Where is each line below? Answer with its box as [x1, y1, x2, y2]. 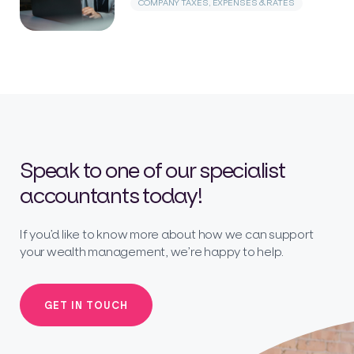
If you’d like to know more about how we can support [20, 225, 314, 242]
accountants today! [20, 181, 202, 209]
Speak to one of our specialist [20, 156, 285, 183]
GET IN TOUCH [44, 298, 128, 311]
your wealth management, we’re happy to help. [20, 243, 284, 259]
